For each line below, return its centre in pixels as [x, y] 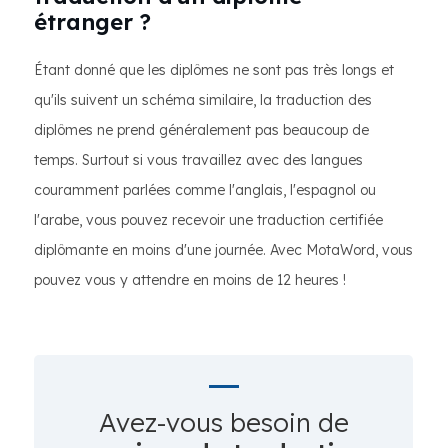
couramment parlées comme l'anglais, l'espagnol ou [205, 190]
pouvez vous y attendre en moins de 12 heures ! [190, 280]
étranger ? [92, 22]
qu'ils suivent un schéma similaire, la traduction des [203, 100]
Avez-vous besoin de [223, 422]
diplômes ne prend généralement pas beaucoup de [201, 130]
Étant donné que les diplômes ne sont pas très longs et [214, 70]
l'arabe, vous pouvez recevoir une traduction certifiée [208, 220]
